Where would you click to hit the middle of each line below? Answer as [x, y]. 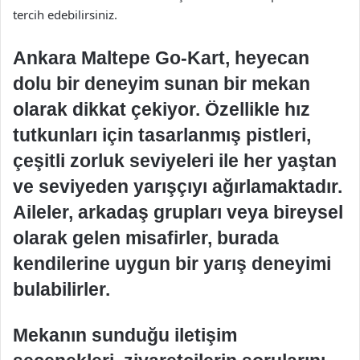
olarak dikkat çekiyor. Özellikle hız [162, 109]
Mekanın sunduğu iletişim [125, 335]
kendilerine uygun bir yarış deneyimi [172, 264]
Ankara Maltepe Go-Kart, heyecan [161, 58]
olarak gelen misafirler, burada [146, 238]
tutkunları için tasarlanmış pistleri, [162, 135]
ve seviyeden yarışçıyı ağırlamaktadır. [178, 186]
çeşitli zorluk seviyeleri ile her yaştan [175, 161]
